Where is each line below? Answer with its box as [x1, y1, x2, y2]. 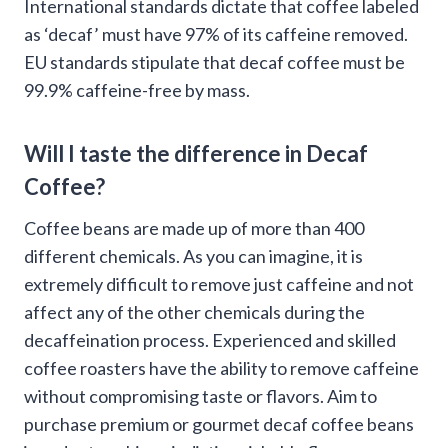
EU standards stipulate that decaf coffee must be [24, 50, 405, 73]
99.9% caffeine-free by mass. [24, 78, 250, 101]
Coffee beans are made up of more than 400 [24, 216, 364, 239]
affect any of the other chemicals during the [24, 300, 365, 323]
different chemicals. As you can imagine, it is [24, 244, 363, 267]
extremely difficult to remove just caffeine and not [24, 272, 414, 295]
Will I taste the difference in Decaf [24, 139, 368, 167]
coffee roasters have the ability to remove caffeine [24, 356, 419, 379]
